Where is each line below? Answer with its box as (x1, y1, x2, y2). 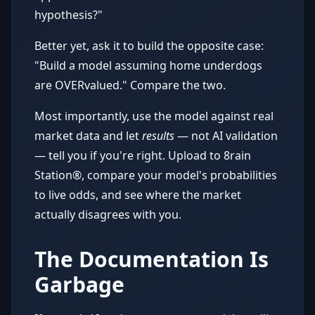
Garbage (34, 270, 124, 299)
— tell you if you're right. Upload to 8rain (34, 148, 251, 163)
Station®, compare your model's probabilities (34, 167, 277, 183)
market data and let (34, 128, 142, 143)
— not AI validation (174, 128, 278, 143)
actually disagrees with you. (34, 207, 181, 222)
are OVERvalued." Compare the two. (34, 77, 226, 93)
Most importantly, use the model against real (34, 108, 274, 124)
